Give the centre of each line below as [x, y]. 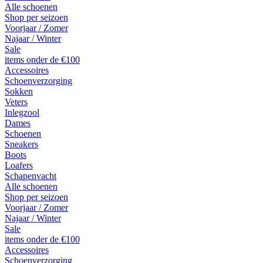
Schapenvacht [31, 176]
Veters [16, 102]
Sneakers [21, 144]
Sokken [19, 91]
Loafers [19, 165]
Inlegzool [22, 112]
